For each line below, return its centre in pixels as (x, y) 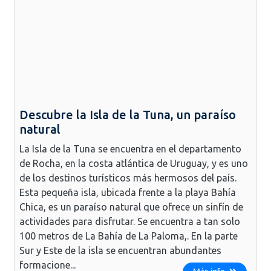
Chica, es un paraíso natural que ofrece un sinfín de (131, 207)
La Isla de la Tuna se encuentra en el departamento (130, 149)
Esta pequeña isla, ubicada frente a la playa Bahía (128, 192)
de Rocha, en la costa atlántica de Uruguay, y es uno (134, 163)
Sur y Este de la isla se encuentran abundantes (120, 250)
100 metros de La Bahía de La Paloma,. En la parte (129, 236)
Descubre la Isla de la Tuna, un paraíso (128, 114)
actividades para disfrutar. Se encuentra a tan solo (130, 221)
